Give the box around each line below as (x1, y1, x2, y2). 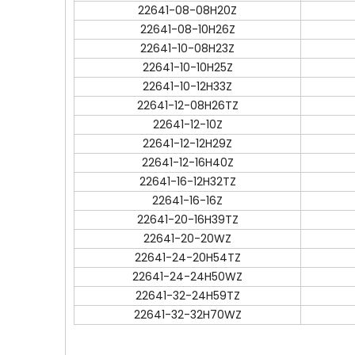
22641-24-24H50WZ (132, 269, 242, 284)
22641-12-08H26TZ (136, 97, 239, 113)
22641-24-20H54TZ (134, 250, 241, 265)
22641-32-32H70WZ (133, 307, 242, 323)
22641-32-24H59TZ (135, 288, 240, 303)
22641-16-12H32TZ (139, 174, 236, 189)
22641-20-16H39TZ (136, 212, 239, 227)
